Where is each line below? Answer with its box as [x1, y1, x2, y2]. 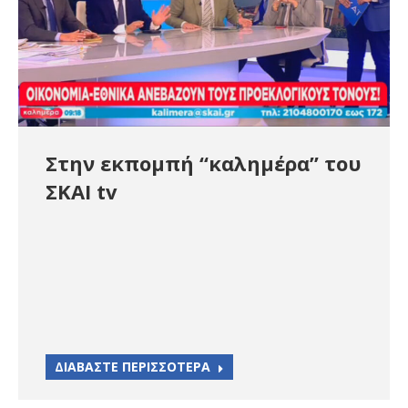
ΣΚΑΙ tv [46, 177, 117, 205]
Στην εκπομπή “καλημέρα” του [46, 148, 362, 177]
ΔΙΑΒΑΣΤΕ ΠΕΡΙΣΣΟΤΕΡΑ [55, 357, 210, 375]
